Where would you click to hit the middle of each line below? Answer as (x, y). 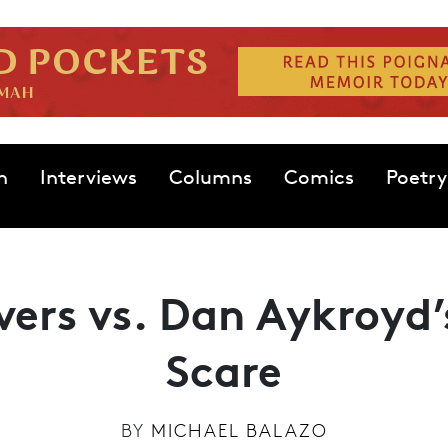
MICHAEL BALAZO (239, 430)
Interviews (88, 177)
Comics (318, 177)
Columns (210, 177)
